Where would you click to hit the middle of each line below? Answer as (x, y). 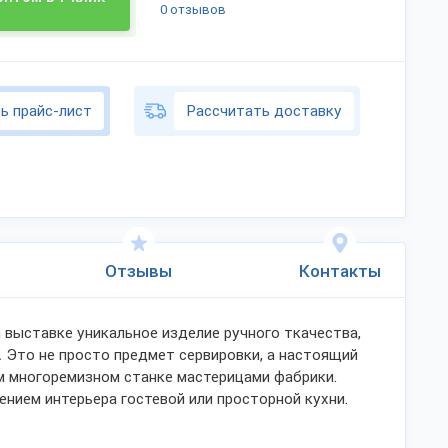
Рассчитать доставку (264, 110)
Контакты (340, 271)
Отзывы (138, 271)
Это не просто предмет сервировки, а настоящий (182, 355)
